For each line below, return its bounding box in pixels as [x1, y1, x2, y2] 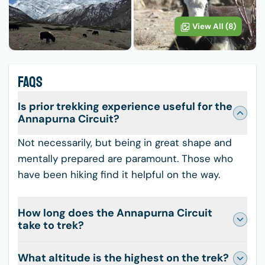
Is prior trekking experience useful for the [18, 99, 232, 114]
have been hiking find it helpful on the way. [18, 167, 220, 181]
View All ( [192, 21, 228, 31]
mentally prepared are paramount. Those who [18, 151, 233, 165]
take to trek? [18, 218, 84, 232]
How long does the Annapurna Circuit [18, 205, 212, 220]
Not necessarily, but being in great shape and [18, 135, 232, 149]
